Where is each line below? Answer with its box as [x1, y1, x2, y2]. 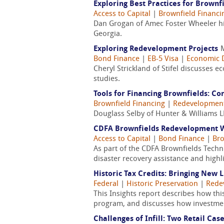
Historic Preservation [126, 180, 198, 188]
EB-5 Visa [147, 55, 178, 63]
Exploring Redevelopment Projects [93, 45, 218, 53]
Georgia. [93, 30, 122, 38]
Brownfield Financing [93, 100, 165, 108]
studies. [93, 75, 120, 83]
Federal [93, 180, 118, 188]
